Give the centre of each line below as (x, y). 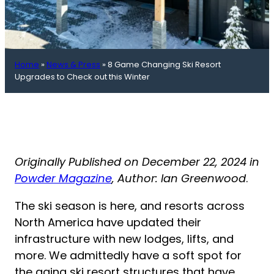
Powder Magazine (63, 179)
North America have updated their (108, 223)
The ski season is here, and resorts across (130, 206)
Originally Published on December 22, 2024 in (137, 162)
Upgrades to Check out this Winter (82, 77)
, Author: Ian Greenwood (179, 179)
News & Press (73, 65)
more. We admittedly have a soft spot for (128, 256)
